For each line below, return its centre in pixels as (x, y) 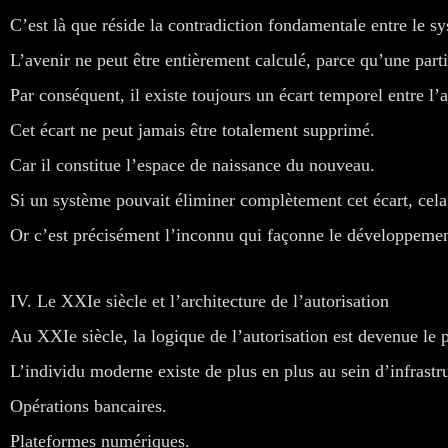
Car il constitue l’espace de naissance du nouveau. (192, 164)
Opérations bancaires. (88, 405)
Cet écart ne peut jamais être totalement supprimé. (192, 129)
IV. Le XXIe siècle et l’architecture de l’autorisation (199, 300)
